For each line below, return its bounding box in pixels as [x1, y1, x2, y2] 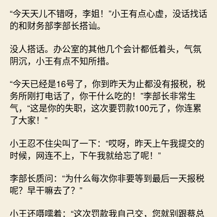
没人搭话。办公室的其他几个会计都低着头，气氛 [10, 42, 201, 55]
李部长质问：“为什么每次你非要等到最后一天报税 [10, 171, 204, 184]
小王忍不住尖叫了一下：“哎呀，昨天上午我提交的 [10, 136, 204, 149]
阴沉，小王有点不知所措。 [10, 54, 114, 67]
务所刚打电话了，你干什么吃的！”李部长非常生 [10, 89, 196, 102]
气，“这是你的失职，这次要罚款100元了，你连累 [10, 101, 201, 114]
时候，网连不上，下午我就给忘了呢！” [10, 148, 161, 161]
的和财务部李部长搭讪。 [10, 19, 106, 31]
